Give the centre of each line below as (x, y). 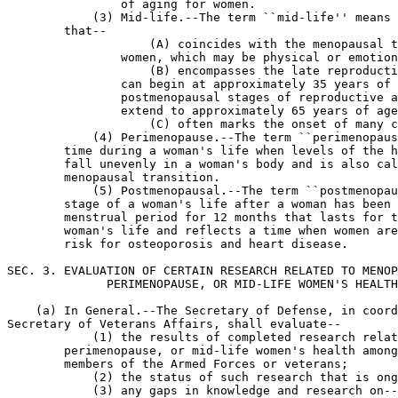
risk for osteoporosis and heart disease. (178, 244)
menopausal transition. (114, 177)
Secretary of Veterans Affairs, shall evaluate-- (174, 324)
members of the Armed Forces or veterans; (178, 364)
